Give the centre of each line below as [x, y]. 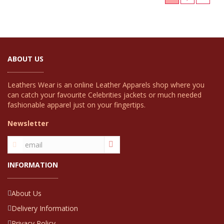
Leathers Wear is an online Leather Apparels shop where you [106, 85]
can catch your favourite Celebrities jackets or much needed [104, 95]
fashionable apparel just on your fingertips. [76, 105]
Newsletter [28, 123]
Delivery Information [45, 208]
